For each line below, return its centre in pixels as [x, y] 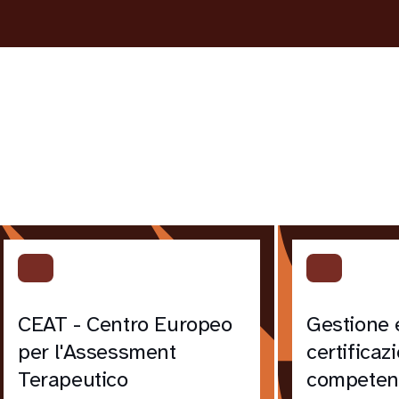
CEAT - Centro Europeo [125, 325]
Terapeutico [73, 380]
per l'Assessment [97, 352]
